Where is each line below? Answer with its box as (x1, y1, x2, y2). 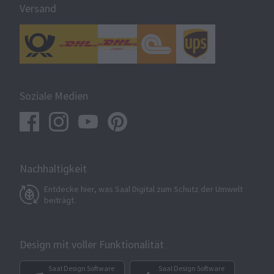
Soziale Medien (20, 89, 88, 103)
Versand (20, 1, 56, 16)
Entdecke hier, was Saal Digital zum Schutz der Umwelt (44, 183, 243, 194)
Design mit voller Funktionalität (20, 237, 164, 252)
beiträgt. (44, 194, 76, 206)
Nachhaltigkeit (20, 161, 87, 176)
